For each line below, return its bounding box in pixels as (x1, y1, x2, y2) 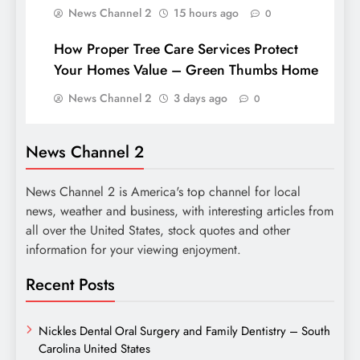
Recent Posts (26, 272, 115, 297)
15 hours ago (174, 4, 239, 21)
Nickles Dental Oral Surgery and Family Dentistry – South (39, 321, 330, 340)
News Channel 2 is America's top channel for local (26, 182, 301, 201)
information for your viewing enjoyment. (26, 239, 241, 259)
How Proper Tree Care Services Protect (54, 38, 298, 59)
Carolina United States (39, 339, 150, 358)
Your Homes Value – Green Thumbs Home (54, 59, 318, 80)
